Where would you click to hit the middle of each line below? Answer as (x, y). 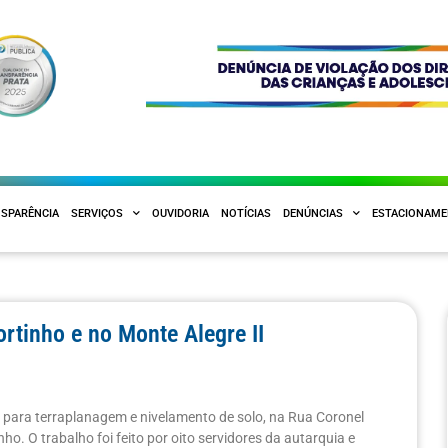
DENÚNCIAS (313, 213)
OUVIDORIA (180, 213)
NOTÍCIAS (246, 213)
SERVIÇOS (97, 213)
